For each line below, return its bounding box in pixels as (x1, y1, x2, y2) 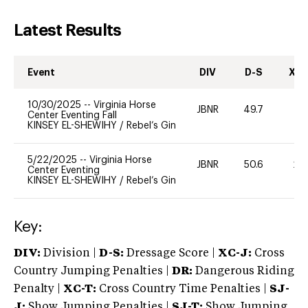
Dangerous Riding (192, 265, 294, 277)
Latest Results (14, 21, 122, 38)
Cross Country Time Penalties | (99, 283, 269, 295)
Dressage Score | (124, 247, 215, 259)
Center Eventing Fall (27, 110, 117, 120)
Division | (41, 247, 99, 259)
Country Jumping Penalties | (14, 265, 169, 277)
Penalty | (14, 283, 63, 295)
